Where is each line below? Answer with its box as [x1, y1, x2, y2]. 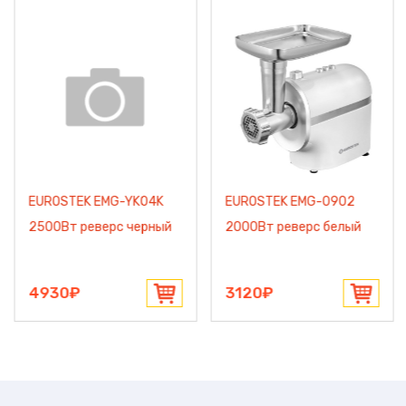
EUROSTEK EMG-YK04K [28, 194, 163, 209]
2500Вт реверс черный [28, 219, 171, 235]
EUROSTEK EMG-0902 [225, 194, 354, 209]
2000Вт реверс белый [225, 219, 361, 235]
